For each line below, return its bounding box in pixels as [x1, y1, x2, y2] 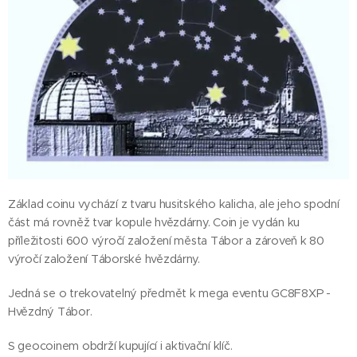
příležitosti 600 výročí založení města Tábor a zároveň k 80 [8, 233, 324, 249]
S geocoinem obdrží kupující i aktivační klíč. [8, 339, 233, 354]
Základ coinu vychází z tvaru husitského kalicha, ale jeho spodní [8, 197, 339, 212]
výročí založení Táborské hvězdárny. [8, 252, 200, 267]
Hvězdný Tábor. [8, 304, 92, 320]
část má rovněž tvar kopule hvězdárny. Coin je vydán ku [8, 215, 300, 230]
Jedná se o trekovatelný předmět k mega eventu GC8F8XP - [8, 286, 331, 301]
